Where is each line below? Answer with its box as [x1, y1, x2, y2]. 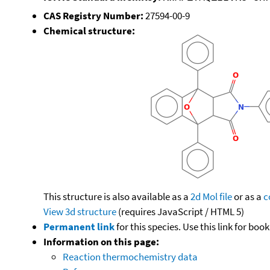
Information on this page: [43, 234, 159, 248]
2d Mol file [190, 189, 232, 203]
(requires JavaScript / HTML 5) [116, 204, 244, 218]
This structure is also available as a [43, 189, 190, 203]
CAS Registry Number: [43, 8, 143, 22]
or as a [232, 189, 263, 203]
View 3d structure [43, 204, 116, 218]
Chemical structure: [43, 24, 135, 37]
